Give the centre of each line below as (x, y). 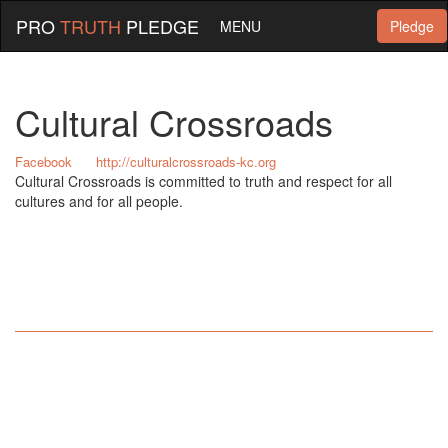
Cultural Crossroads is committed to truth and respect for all (203, 181)
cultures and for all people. (99, 201)
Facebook (43, 161)
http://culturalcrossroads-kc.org (186, 161)
